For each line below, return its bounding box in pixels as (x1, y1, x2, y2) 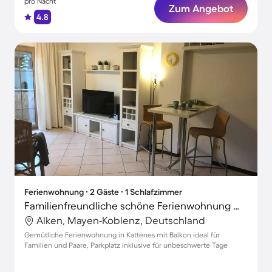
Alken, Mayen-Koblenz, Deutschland (36, 214, 205, 226)
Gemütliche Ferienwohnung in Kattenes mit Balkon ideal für (24, 231, 220, 239)
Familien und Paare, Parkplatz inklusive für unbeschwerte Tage (24, 241, 228, 249)
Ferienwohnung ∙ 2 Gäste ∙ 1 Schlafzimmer (24, 187, 182, 197)
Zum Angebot (169, 2, 233, 14)
